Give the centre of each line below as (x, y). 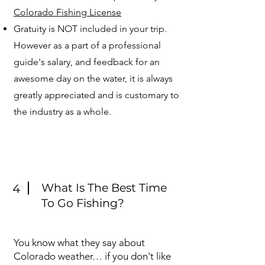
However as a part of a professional (87, 45)
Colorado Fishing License (67, 12)
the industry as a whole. (62, 112)
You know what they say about (79, 243)
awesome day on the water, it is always (93, 78)
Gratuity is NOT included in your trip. (90, 29)
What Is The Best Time (104, 188)
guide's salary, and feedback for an (87, 62)
